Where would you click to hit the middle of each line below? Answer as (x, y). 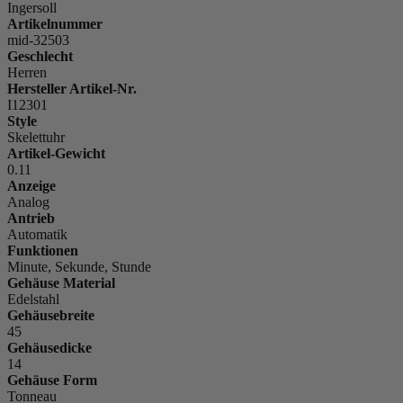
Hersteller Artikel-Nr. (72, 89)
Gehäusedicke (49, 348)
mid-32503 (38, 40)
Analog (28, 202)
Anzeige (31, 186)
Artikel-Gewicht (56, 154)
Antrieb (31, 219)
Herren (27, 73)
